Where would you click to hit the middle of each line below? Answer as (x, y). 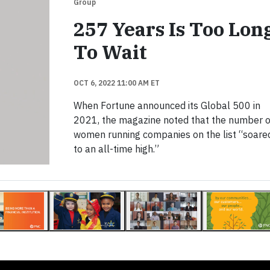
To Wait (110, 52)
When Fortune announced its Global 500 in (167, 105)
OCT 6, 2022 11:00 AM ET (116, 83)
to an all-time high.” (116, 149)
